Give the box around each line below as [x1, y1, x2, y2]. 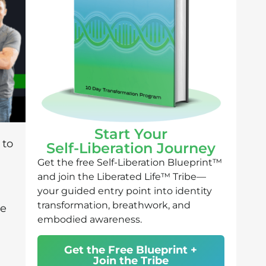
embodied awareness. [37, 213, 142, 225]
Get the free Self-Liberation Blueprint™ [37, 156, 222, 168]
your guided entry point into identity [37, 185, 212, 197]
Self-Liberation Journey [46, 139, 216, 157]
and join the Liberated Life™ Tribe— [37, 170, 206, 182]
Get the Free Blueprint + [64, 243, 198, 257]
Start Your [94, 125, 167, 142]
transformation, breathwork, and [37, 199, 191, 211]
